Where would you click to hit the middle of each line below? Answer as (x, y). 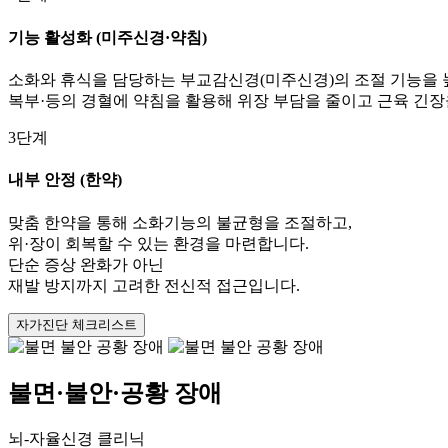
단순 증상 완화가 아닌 (86, 264)
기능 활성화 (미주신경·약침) (107, 37)
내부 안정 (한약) (65, 180)
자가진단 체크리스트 (76, 324)
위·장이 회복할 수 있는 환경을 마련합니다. (158, 243)
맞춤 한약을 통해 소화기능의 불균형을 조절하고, (180, 222)
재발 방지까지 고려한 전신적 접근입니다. (154, 285)
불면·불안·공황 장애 (115, 393)
